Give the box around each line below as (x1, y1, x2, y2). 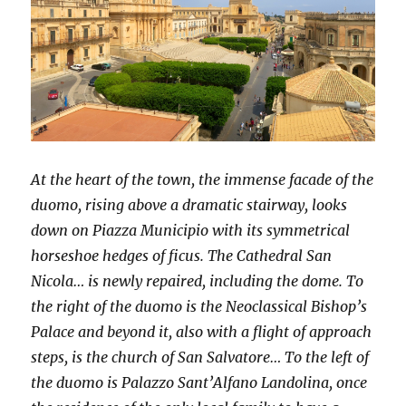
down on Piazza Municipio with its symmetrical (31, 221, 351, 240)
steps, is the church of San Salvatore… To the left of (31, 348, 370, 367)
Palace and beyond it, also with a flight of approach (31, 323, 372, 342)
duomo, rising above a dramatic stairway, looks (31, 196, 348, 215)
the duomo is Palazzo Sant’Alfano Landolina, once (31, 373, 368, 392)
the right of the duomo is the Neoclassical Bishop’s (31, 297, 368, 316)
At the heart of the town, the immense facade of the (31, 170, 374, 189)
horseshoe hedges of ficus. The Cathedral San (31, 246, 333, 266)
